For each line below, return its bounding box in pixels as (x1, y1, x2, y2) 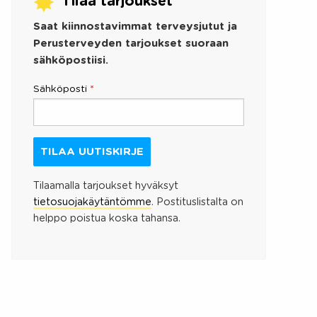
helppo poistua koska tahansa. (33, 213, 180, 224)
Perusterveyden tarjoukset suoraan (33, 38, 229, 50)
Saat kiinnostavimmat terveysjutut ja (33, 21, 237, 33)
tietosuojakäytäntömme (33, 197, 151, 208)
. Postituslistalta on (151, 197, 243, 208)
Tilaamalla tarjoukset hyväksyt (33, 180, 178, 192)
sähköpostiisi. (33, 55, 108, 67)
